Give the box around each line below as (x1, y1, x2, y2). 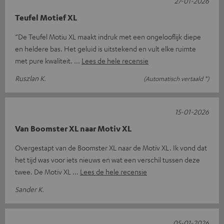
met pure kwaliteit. (15, 56, 74, 65)
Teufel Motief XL (15, 12, 77, 23)
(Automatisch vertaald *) (143, 74, 209, 83)
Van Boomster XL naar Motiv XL (15, 123, 131, 134)
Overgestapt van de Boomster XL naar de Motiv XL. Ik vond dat (15, 143, 207, 152)
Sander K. (15, 184, 44, 194)
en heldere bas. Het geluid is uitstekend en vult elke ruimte (15, 44, 196, 53)
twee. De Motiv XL (15, 167, 72, 176)
